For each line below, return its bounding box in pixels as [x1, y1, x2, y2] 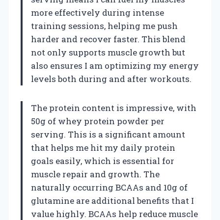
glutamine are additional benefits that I [31, 194, 194, 206]
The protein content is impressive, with [31, 102, 196, 113]
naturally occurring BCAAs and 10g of [31, 181, 188, 193]
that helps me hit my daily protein [31, 141, 175, 153]
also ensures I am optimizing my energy [31, 59, 199, 71]
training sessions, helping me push [31, 20, 178, 31]
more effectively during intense [31, 6, 164, 18]
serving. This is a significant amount [31, 128, 185, 140]
